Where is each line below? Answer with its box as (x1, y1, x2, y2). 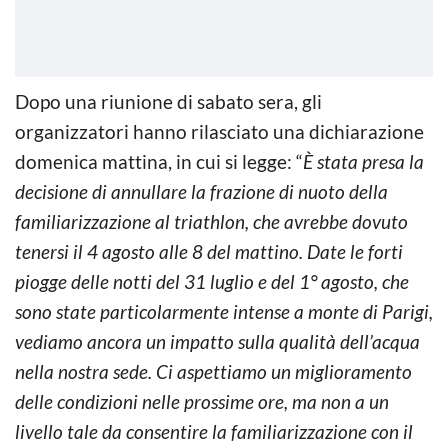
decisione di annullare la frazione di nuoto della (15, 179, 388, 203)
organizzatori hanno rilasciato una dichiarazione (15, 119, 424, 143)
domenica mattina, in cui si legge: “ (15, 149, 303, 173)
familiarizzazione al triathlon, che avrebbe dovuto (15, 209, 408, 233)
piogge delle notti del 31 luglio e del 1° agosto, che (15, 269, 409, 293)
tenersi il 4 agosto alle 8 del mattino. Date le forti (15, 239, 403, 263)
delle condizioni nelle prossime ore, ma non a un (15, 389, 389, 413)
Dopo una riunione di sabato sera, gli (15, 89, 322, 113)
